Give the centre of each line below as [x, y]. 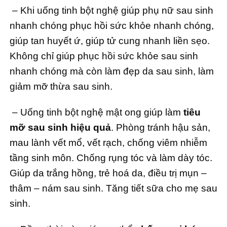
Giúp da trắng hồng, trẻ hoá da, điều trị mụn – [108, 173]
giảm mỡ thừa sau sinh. [61, 87]
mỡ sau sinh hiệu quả [60, 128]
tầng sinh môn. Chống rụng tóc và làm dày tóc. [111, 158]
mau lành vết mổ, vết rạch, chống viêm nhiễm [108, 143]
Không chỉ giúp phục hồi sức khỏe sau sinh [104, 56]
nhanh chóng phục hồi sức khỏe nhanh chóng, [112, 26]
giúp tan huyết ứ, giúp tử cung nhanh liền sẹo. [110, 41]
